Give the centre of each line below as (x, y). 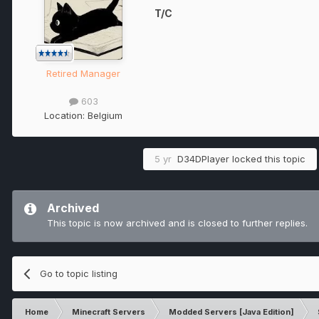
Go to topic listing (79, 273)
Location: (66, 115)
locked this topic (267, 158)
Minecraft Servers (109, 312)
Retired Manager (83, 74)
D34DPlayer (203, 158)
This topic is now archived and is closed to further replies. (177, 223)
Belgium (105, 115)
